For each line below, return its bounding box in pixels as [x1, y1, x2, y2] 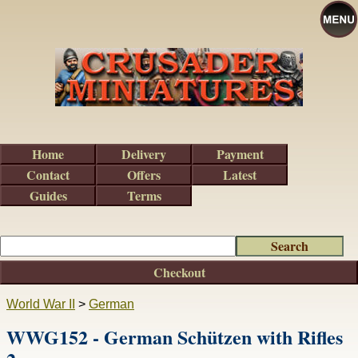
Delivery [121, 145, 166, 163]
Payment [216, 145, 264, 163]
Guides [29, 186, 67, 205]
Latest [223, 165, 257, 184]
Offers [127, 165, 161, 184]
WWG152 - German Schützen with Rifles [6, 323, 343, 351]
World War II [6, 297, 75, 311]
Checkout [153, 263, 205, 281]
